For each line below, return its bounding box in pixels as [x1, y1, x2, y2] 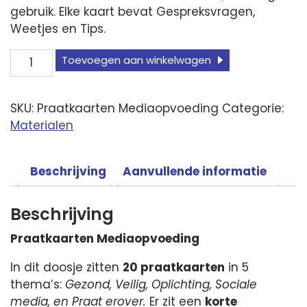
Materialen [10, 116, 74, 134]
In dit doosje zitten [10, 258, 123, 275]
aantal [10, 82, 50, 99]
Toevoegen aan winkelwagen [62, 53, 212, 68]
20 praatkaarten [123, 258, 225, 275]
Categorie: [222, 99, 284, 116]
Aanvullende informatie [123, 163, 267, 180]
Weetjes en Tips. [10, 20, 106, 37]
